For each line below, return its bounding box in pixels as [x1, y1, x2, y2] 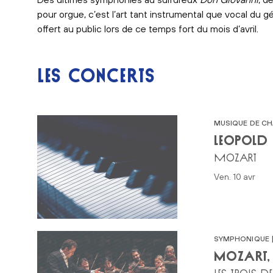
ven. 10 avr [219, 171, 255, 182]
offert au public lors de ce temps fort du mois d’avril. [37, 23, 258, 34]
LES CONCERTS [37, 63, 155, 87]
